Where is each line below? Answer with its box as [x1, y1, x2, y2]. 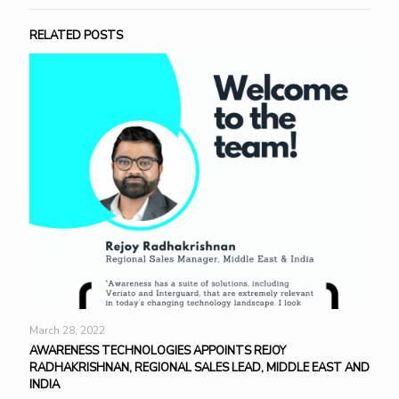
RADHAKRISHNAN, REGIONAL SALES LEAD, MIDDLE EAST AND [29, 359, 370, 376]
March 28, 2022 [29, 322, 105, 338]
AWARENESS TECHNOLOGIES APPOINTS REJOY [29, 342, 286, 359]
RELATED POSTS [29, 28, 123, 44]
